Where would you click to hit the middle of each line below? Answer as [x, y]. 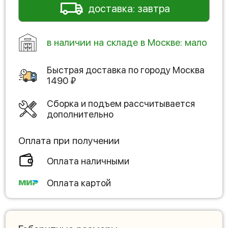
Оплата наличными [88, 161]
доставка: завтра [129, 9]
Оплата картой [79, 183]
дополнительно [80, 114]
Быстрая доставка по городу [110, 70]
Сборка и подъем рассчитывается [121, 104]
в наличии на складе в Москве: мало [127, 42]
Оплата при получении [69, 141]
